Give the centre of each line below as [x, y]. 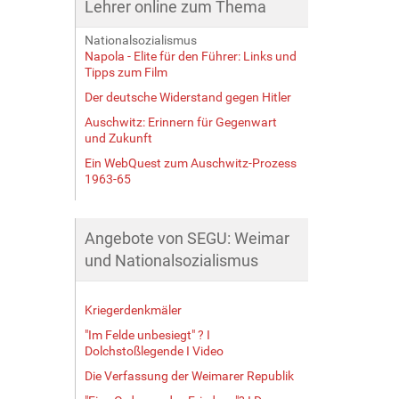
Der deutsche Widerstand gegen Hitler [187, 97]
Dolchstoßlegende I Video [154, 350]
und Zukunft [118, 138]
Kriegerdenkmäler [133, 309]
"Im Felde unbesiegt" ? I [147, 334]
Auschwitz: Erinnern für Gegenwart [180, 122]
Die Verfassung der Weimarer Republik [189, 375]
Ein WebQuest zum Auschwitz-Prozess [190, 163]
